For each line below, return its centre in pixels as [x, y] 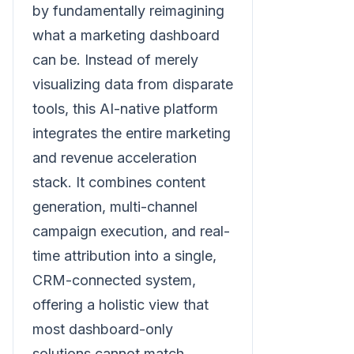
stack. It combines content [119, 182]
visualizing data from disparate [133, 84]
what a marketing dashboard [126, 35]
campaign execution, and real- [131, 231]
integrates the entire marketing [132, 133]
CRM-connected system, [114, 280]
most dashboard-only [103, 329]
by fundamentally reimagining [128, 11]
